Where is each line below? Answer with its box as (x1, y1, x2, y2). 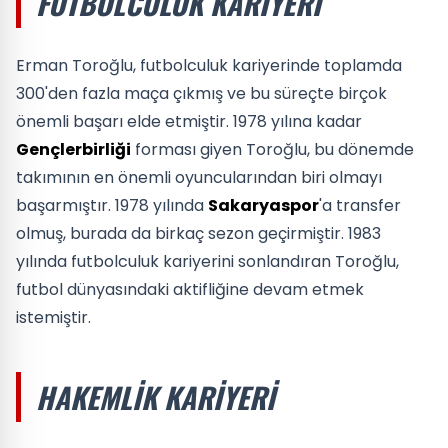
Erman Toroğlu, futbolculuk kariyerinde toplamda (16, 53, 402, 77)
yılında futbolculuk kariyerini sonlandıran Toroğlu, (16, 249, 399, 273)
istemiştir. (16, 305, 91, 329)
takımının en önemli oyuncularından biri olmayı (16, 165, 382, 189)
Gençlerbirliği (16, 137, 131, 161)
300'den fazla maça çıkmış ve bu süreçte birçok (16, 81, 387, 105)
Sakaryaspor (208, 193, 319, 217)
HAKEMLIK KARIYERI (36, 375, 275, 418)
